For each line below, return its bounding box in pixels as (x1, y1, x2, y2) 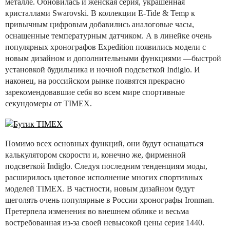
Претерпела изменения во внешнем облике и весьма (5, 206, 189, 216)
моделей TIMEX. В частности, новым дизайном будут (5, 184, 195, 193)
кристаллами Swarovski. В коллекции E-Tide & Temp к (5, 9, 195, 18)
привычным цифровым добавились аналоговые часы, (5, 20, 194, 29)
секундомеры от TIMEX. (5, 99, 92, 108)
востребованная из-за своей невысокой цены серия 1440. (5, 218, 204, 227)
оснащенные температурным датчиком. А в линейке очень (5, 31, 212, 41)
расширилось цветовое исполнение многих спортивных (5, 172, 203, 182)
